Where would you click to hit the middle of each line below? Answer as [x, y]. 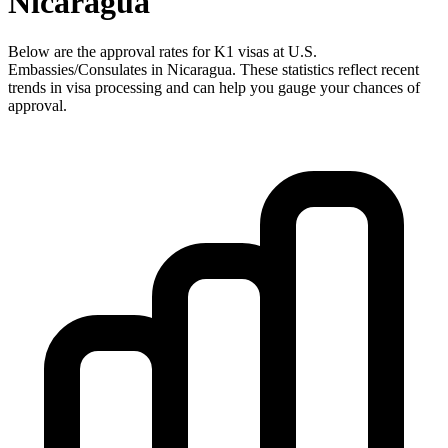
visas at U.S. [275, 51]
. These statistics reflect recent [325, 69]
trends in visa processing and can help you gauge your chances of [214, 87]
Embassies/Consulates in [87, 69]
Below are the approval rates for [111, 51]
